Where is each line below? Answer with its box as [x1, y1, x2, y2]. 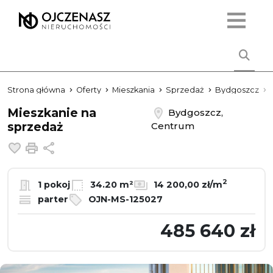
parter [35, 193, 68, 205]
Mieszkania [112, 85, 155, 94]
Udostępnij [55, 141, 113, 152]
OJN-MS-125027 [86, 193, 163, 205]
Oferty [76, 85, 101, 94]
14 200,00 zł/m [151, 179, 222, 190]
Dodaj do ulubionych [24, 141, 132, 152]
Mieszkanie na [7, 105, 96, 120]
